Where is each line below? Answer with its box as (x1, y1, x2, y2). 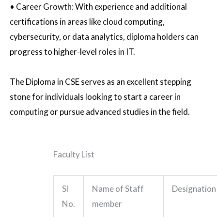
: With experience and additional (72, 1, 187, 12)
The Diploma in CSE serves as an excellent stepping (10, 77, 191, 87)
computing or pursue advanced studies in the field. (10, 107, 190, 117)
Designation (172, 183, 216, 194)
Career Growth (16, 1, 72, 12)
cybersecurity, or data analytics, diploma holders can (10, 31, 199, 42)
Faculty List (53, 149, 94, 160)
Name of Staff (92, 183, 144, 194)
